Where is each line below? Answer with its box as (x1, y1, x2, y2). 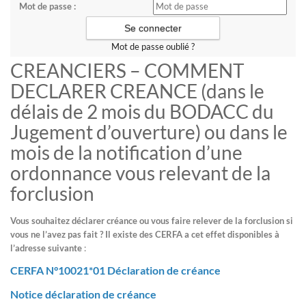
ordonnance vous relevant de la (10, 161, 270, 184)
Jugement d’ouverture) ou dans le (10, 120, 288, 143)
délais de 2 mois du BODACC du (10, 100, 274, 123)
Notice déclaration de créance (10, 288, 156, 301)
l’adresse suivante (10, 242, 82, 253)
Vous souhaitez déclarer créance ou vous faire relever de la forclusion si (10, 215, 293, 226)
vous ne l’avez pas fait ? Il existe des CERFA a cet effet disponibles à (10, 229, 279, 240)
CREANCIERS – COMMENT (10, 59, 245, 82)
